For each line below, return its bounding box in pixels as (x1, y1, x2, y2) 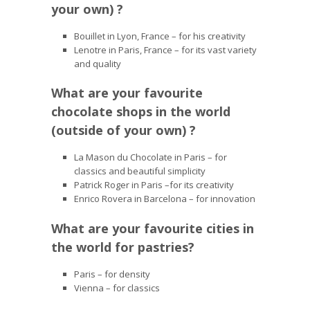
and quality (73, 57, 121, 70)
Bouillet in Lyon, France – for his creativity (73, 29, 246, 42)
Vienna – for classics (73, 281, 160, 294)
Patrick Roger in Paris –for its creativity (73, 179, 234, 191)
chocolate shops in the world (51, 103, 230, 120)
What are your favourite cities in (51, 219, 254, 237)
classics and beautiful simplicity (73, 165, 206, 177)
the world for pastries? (51, 238, 194, 255)
